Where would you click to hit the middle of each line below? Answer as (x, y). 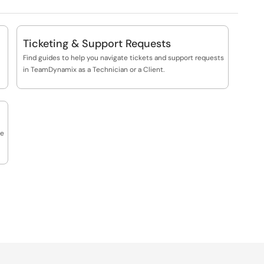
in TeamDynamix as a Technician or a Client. (94, 70)
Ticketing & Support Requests (97, 44)
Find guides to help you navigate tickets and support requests (123, 58)
